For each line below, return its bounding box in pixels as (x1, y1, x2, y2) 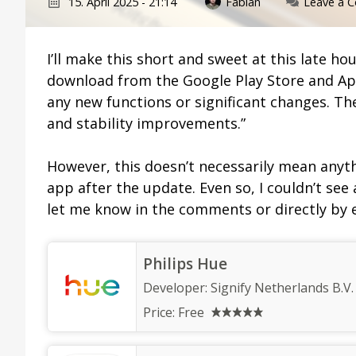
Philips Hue (143, 253, 227, 275)
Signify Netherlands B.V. (211, 279, 354, 297)
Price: (143, 304, 178, 322)
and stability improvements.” (47, 114, 246, 133)
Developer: (143, 279, 211, 297)
